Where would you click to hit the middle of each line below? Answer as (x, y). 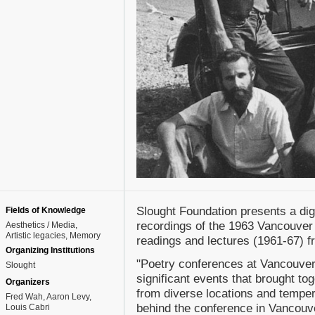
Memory (85, 236)
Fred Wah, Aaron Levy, (49, 297)
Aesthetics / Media (40, 225)
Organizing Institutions (50, 250)
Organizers (28, 282)
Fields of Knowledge (46, 210)
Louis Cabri (28, 307)
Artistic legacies (36, 236)
